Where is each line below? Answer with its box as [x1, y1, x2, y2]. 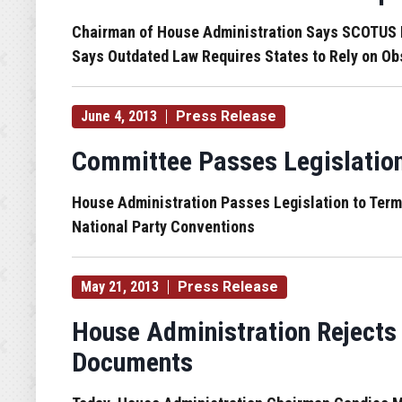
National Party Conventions [72, 217, 255, 236]
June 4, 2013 [81, 108, 157, 125]
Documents [72, 346, 193, 378]
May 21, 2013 [81, 278, 159, 295]
